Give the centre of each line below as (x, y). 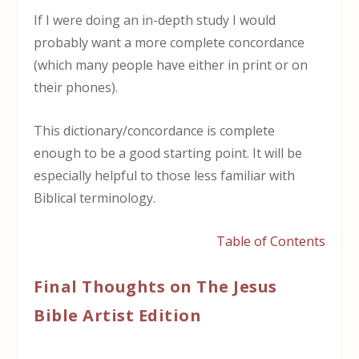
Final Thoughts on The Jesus (155, 287)
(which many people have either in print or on (171, 65)
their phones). (76, 88)
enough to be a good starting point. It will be (168, 153)
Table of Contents (270, 241)
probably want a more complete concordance (169, 43)
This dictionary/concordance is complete (155, 130)
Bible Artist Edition (118, 316)
